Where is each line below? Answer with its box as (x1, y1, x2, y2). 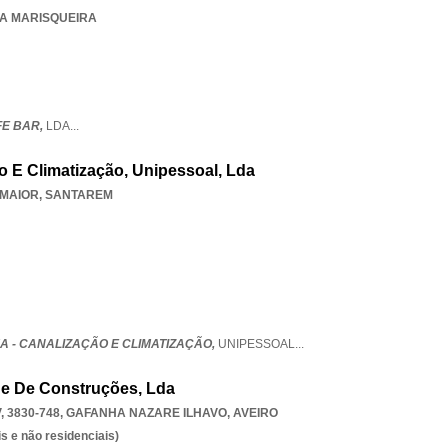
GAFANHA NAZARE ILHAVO (66, 406, 227, 420)
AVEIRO (233, 406, 278, 420)
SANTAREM (45, 188, 113, 202)
